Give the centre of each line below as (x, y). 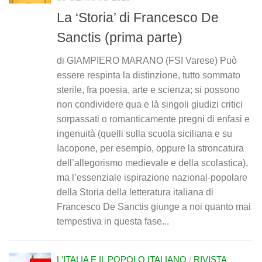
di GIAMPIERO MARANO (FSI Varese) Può (147, 61)
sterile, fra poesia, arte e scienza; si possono (148, 90)
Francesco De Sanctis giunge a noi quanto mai (154, 207)
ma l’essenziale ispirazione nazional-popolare (152, 178)
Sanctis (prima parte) (120, 38)
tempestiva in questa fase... (113, 222)
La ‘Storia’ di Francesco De (138, 18)
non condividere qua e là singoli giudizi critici (150, 105)
